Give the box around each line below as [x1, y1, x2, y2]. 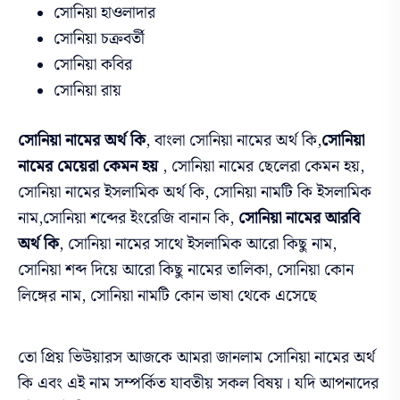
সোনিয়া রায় [54, 77, 121, 104]
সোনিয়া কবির [54, 51, 137, 78]
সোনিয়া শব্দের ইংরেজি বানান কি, [43, 205, 238, 232]
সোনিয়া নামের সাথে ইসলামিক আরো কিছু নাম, [63, 231, 337, 258]
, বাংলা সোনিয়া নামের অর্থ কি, [146, 128, 321, 154]
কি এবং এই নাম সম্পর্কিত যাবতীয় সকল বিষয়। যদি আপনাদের [18, 371, 379, 397]
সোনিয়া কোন [272, 257, 354, 284]
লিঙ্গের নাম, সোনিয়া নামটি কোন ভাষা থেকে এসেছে [18, 283, 317, 310]
